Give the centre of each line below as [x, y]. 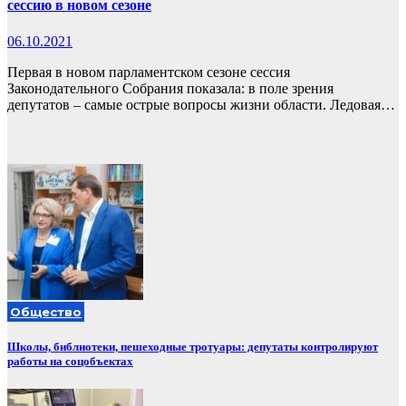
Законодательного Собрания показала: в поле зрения [170, 88]
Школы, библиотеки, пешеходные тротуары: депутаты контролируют [193, 346]
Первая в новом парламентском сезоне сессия [149, 72]
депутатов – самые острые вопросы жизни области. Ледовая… [201, 104]
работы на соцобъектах [70, 361]
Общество [46, 311]
